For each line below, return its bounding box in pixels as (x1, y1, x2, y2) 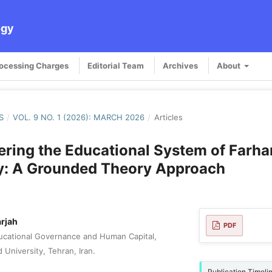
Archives (163, 60, 198, 70)
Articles (154, 112, 183, 122)
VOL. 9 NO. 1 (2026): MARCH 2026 (13, 112, 145, 122)
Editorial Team (87, 60, 144, 70)
